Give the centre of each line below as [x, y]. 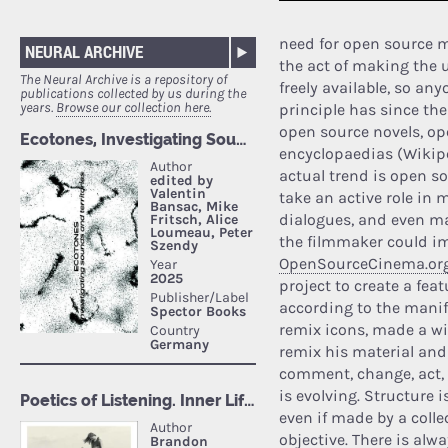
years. [38, 108]
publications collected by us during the [133, 94]
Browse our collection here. [133, 108]
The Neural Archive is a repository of [123, 80]
